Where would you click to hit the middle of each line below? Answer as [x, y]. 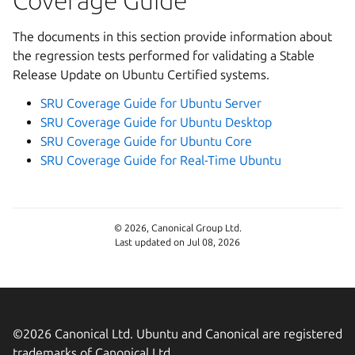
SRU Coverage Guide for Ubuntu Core [147, 141]
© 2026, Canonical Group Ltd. [177, 228]
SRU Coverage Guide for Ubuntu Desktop [157, 122]
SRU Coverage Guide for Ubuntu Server [151, 103]
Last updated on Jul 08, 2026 [177, 242]
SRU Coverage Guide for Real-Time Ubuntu [161, 160]
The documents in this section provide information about [172, 37]
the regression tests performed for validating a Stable [164, 56]
